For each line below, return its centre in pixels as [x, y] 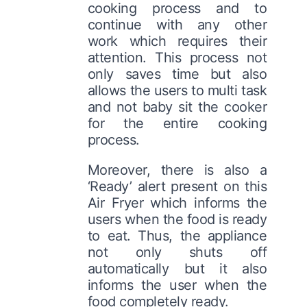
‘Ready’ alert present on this [177, 186]
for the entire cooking [177, 123]
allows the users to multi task [177, 90]
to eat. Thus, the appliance [177, 235]
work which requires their [177, 41]
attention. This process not [177, 57]
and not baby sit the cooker [177, 107]
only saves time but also [177, 74]
